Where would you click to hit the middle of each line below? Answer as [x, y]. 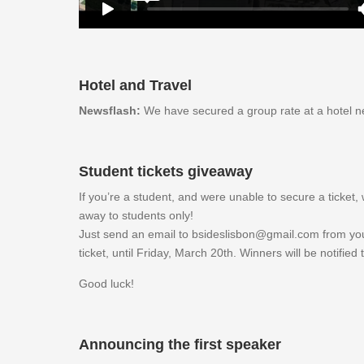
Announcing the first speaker [180, 344]
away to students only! [136, 215]
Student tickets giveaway [166, 171]
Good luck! [106, 284]
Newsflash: [111, 110]
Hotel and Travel [135, 85]
